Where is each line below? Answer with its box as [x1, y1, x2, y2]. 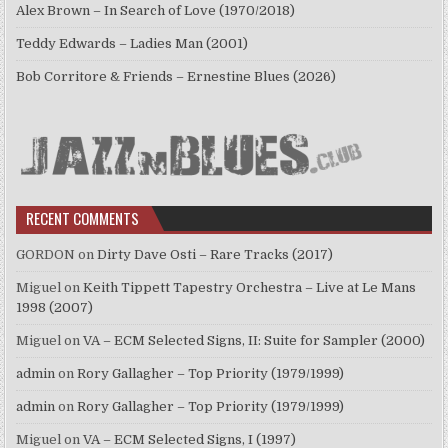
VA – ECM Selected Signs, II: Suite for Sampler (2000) [83, 333, 426, 349]
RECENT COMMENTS [26, 207, 140, 230]
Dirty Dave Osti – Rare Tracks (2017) [97, 247, 334, 263]
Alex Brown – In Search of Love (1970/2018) [16, 3, 296, 19]
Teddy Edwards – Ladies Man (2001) [16, 36, 249, 52]
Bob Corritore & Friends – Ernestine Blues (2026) [16, 69, 337, 85]
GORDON [16, 247, 76, 263]
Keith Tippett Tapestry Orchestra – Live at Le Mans [83, 280, 417, 296]
